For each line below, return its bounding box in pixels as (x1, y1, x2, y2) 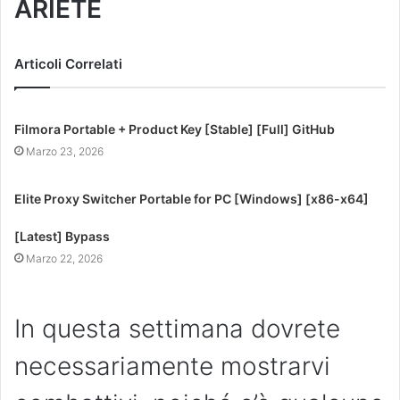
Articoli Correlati (14, 55, 122, 73)
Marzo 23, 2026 (26, 145, 104, 159)
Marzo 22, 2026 (26, 252, 104, 266)
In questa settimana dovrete (14, 313, 340, 345)
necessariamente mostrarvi (14, 351, 330, 382)
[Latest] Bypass (14, 229, 111, 245)
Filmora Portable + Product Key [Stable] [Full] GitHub (14, 121, 336, 137)
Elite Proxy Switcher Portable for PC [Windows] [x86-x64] (14, 191, 370, 207)
